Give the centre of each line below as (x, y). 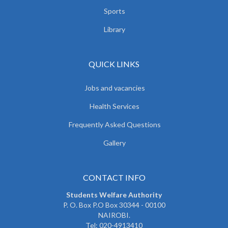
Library (115, 29)
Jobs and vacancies (115, 88)
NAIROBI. (114, 215)
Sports (115, 11)
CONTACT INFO (114, 177)
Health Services (115, 106)
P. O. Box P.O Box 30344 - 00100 (114, 205)
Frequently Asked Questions (115, 124)
